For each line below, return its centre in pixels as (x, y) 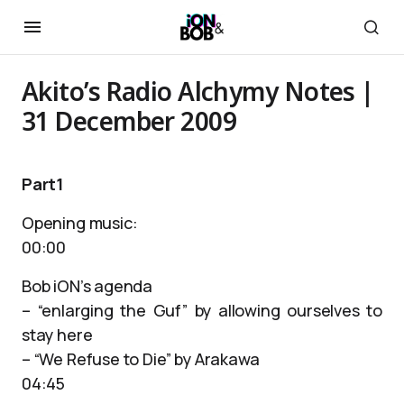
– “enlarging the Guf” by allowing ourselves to (202, 310)
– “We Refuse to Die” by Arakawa (141, 359)
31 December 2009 (129, 121)
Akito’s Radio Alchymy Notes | (198, 91)
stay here (57, 335)
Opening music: (80, 223)
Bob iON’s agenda (87, 286)
